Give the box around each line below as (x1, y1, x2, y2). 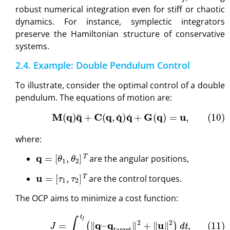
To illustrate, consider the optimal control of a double (15, 79, 225, 91)
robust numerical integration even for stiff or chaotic (15, 4, 225, 15)
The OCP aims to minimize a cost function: (15, 193, 178, 204)
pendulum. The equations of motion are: (15, 91, 172, 103)
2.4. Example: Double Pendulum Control (15, 59, 190, 71)
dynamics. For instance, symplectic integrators (15, 16, 225, 28)
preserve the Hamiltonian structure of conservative (15, 28, 225, 40)
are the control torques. (87, 172, 182, 184)
